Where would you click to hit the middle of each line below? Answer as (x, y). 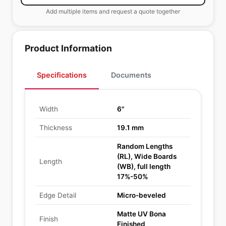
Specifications (62, 75)
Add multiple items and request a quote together (113, 11)
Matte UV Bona (142, 214)
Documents (131, 75)
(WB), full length (144, 166)
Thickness (56, 128)
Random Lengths (145, 146)
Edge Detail (58, 195)
